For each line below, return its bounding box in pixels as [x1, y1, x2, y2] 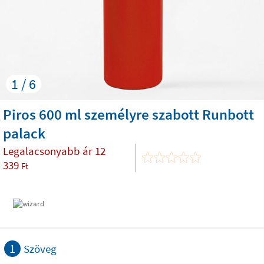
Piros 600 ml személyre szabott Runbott [3, 105, 254, 124]
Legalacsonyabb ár [3, 144, 95, 158]
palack [3, 124, 45, 143]
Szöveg [24, 242, 57, 256]
